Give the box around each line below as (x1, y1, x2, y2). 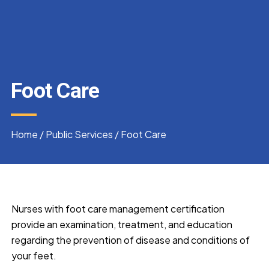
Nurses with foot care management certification (11, 202, 225, 215)
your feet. (11, 249, 56, 262)
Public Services (46, 127, 113, 141)
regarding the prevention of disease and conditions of (11, 233, 250, 246)
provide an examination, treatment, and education (11, 217, 232, 231)
